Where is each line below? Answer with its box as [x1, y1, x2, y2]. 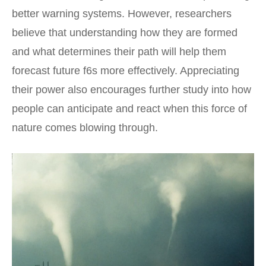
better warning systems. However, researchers [12, 7, 232, 20]
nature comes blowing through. [12, 121, 158, 134]
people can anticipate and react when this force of [12, 102, 247, 115]
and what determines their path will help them [12, 45, 226, 58]
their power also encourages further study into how [12, 83, 251, 96]
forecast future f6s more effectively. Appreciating [12, 64, 239, 77]
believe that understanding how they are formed [12, 26, 237, 39]
